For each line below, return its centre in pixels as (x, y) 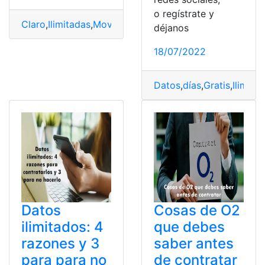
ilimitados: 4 (62, 227)
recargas (154, 25)
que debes (189, 227)
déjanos (171, 28)
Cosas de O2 (197, 210)
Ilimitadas (69, 25)
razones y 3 (60, 243)
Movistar (112, 25)
